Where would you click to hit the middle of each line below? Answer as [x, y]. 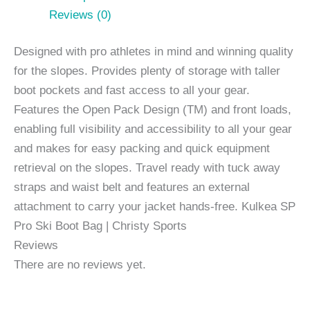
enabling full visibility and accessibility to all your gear [153, 129]
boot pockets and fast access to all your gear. [132, 91]
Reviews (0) [80, 15]
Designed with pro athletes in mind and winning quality [154, 52]
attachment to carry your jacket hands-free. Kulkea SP [155, 207]
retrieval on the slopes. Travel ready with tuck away [147, 168]
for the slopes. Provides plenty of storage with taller [147, 71]
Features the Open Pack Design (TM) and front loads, [153, 110]
